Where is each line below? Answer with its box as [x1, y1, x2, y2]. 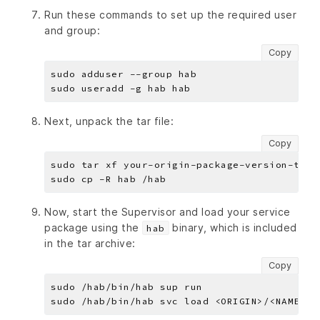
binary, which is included [169, 221, 297, 234]
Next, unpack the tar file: [44, 115, 174, 128]
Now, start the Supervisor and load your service [44, 206, 291, 219]
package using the [44, 221, 142, 234]
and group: [44, 24, 100, 37]
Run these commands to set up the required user [44, 9, 296, 21]
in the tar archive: [44, 237, 136, 250]
